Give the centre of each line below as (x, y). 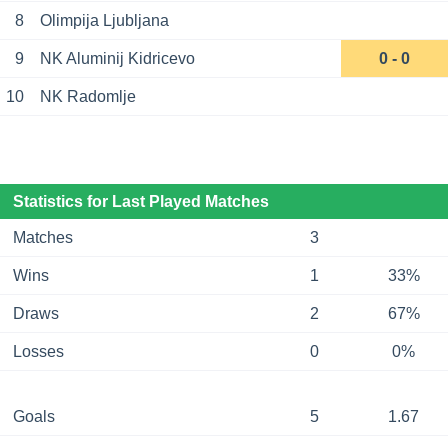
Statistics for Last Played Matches (140, 201)
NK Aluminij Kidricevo (117, 59)
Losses (38, 351)
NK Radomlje (87, 97)
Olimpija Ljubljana (104, 21)
